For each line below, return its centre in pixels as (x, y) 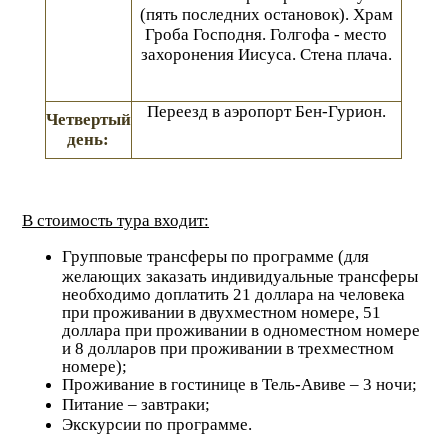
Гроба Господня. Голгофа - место (266, 34)
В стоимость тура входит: (115, 220)
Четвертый (88, 119)
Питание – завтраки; (136, 404)
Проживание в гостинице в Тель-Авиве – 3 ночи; (239, 384)
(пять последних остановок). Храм (266, 14)
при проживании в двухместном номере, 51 (221, 311)
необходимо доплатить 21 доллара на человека (233, 293)
